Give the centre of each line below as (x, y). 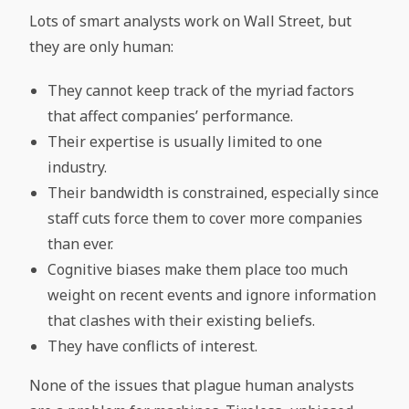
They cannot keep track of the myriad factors (201, 90)
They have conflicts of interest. (153, 346)
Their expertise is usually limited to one (185, 142)
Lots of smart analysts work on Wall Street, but (191, 21)
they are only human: (102, 47)
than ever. (81, 244)
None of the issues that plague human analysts (192, 385)
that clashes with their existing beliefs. (182, 320)
